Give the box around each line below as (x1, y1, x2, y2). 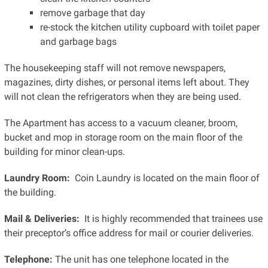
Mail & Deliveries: (4, 213, 80, 225)
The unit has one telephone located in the (52, 254, 229, 266)
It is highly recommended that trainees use (79, 213, 263, 225)
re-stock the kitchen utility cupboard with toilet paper (39, 22, 260, 33)
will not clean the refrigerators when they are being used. (4, 91, 241, 103)
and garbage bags (39, 36, 117, 48)
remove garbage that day (39, 7, 145, 19)
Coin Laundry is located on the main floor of (69, 172, 260, 184)
